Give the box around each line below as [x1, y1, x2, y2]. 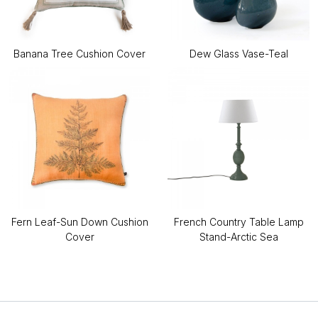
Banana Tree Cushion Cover [13, 48, 146, 60]
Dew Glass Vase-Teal [189, 48, 288, 60]
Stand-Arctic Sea [199, 231, 278, 243]
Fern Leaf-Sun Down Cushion [11, 216, 148, 229]
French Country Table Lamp [173, 216, 304, 229]
